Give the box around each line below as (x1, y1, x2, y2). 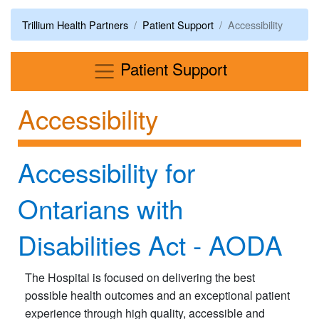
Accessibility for (18, 153, 195, 191)
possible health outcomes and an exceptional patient (25, 287, 290, 304)
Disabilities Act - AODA (18, 226, 283, 263)
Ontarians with (18, 189, 183, 227)
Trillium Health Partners (22, 16, 128, 32)
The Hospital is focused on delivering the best (25, 269, 255, 286)
